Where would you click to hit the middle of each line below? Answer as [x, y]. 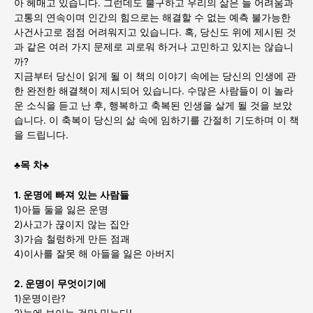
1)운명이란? [40, 298]
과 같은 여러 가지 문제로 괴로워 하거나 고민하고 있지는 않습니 [154, 47]
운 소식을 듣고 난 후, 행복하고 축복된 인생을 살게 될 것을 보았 [153, 106]
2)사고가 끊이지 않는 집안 [72, 224]
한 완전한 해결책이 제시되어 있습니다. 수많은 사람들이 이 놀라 [154, 91]
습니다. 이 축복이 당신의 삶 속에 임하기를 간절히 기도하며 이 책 [156, 121]
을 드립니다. [41, 135]
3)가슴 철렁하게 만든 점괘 [72, 239]
